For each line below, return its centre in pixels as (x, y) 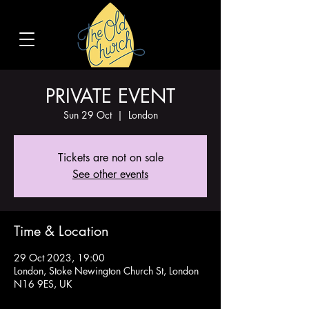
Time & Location (61, 231)
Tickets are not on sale (110, 158)
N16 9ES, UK (43, 284)
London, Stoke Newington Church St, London (106, 271)
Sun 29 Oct (87, 115)
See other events (110, 174)
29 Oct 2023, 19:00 (59, 258)
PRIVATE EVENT (110, 96)
